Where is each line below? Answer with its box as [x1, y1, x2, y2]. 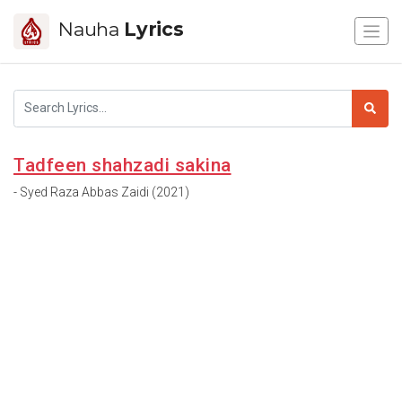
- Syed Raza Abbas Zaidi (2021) [13, 184, 189, 199]
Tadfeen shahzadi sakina [13, 153, 232, 176]
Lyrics [124, 17, 184, 40]
